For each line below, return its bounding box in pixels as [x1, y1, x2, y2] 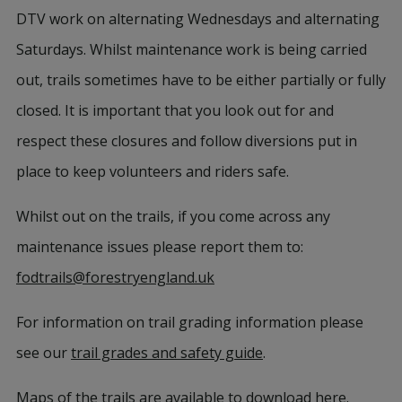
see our [16, 342, 71, 363]
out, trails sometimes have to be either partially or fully [16, 69, 386, 90]
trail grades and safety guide [71, 342, 263, 363]
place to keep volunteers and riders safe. [16, 161, 289, 181]
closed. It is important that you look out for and [16, 100, 334, 120]
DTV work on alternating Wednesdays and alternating [16, 8, 380, 29]
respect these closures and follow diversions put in [16, 130, 357, 151]
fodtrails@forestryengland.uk [16, 267, 214, 287]
